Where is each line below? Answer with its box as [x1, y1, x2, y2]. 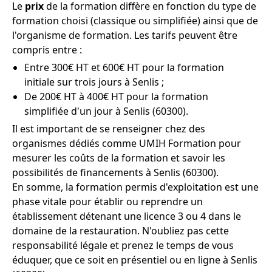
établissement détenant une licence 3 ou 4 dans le [12, 209, 241, 223]
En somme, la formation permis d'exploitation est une [12, 180, 259, 194]
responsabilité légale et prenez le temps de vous [12, 238, 234, 252]
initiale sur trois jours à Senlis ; [24, 75, 164, 89]
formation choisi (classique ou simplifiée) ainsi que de [12, 13, 258, 27]
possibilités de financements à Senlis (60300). [12, 165, 219, 179]
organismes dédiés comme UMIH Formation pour [12, 136, 241, 150]
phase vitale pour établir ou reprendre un [12, 194, 203, 208]
